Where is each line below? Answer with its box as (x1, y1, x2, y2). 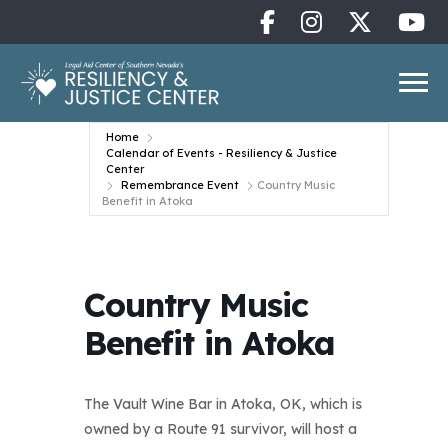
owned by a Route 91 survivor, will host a (84, 419, 357, 438)
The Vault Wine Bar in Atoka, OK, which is (84, 394, 362, 413)
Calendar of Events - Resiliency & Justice (106, 145, 337, 160)
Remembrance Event (121, 177, 239, 192)
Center (106, 161, 144, 176)
